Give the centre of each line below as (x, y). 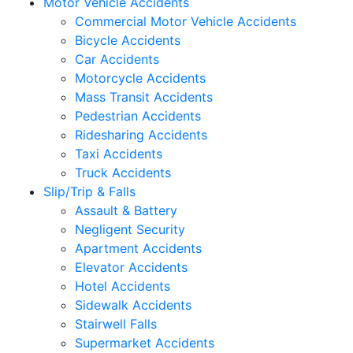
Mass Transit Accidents (144, 97)
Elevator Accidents (131, 267)
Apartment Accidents (138, 248)
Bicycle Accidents (128, 40)
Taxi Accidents (119, 153)
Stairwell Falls (116, 323)
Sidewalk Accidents (133, 305)
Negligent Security (130, 229)
